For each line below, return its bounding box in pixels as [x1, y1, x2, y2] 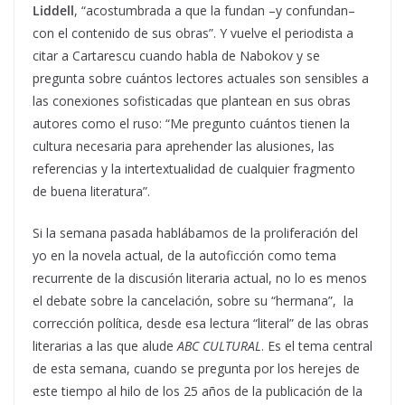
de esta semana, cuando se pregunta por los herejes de [33, 359, 360, 377]
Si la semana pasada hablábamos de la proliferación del [33, 223, 358, 241]
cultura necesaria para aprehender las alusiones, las [33, 137, 334, 155]
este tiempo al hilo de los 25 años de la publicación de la [33, 381, 363, 400]
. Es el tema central [261, 336, 372, 354]
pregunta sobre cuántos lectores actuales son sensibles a [33, 69, 369, 87]
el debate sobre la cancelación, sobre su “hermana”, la [33, 291, 353, 309]
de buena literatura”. [33, 182, 150, 200]
